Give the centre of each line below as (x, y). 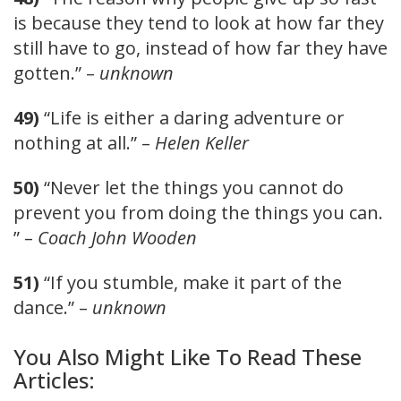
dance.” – (53, 307)
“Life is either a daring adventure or (192, 117)
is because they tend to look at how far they (199, 22)
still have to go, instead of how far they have (200, 47)
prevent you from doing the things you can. (198, 212)
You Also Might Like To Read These (188, 357)
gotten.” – (56, 73)
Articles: (54, 380)
